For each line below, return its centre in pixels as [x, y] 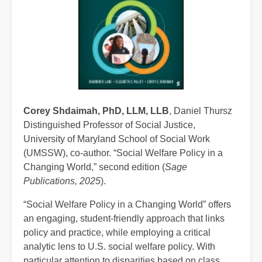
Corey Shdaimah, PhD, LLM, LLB [96, 111]
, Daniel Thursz [201, 111]
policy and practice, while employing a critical [117, 232]
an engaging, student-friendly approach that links [124, 218]
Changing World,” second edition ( [94, 167]
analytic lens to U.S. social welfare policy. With [119, 246]
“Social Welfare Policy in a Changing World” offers [127, 204]
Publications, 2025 [62, 181]
